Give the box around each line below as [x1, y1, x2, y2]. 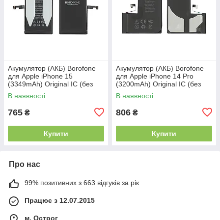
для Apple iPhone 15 [8, 72, 73, 80]
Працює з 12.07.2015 [25, 196, 95, 204]
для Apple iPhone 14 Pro [116, 72, 193, 80]
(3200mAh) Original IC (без [116, 80, 201, 88]
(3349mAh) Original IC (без [8, 80, 93, 88]
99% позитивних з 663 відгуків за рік [25, 178, 139, 187]
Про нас [9, 160, 40, 168]
